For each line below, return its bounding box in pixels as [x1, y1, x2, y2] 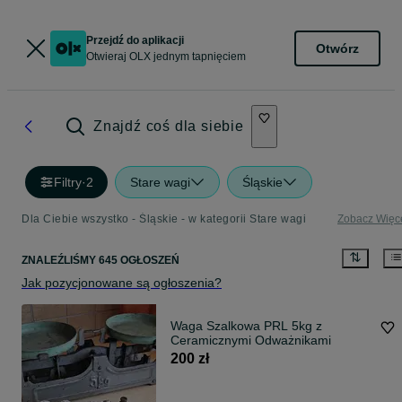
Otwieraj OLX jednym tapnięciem [86, 50, 246, 63]
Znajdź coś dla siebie [93, 118, 244, 134]
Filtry [54, 175, 82, 189]
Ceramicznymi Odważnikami [170, 333, 331, 348]
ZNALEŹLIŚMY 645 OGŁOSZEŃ [22, 254, 179, 267]
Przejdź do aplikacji [86, 34, 184, 47]
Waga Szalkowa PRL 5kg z [170, 319, 322, 334]
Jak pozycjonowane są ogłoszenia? [22, 275, 222, 291]
